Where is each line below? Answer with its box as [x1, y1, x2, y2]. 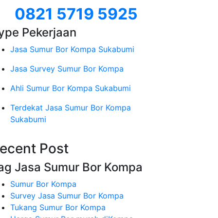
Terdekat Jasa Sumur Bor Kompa [10, 103, 131, 112]
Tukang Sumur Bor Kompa [10, 202, 106, 212]
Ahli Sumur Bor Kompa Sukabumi [10, 83, 131, 93]
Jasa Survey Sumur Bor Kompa [10, 64, 124, 73]
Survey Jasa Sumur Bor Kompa [10, 191, 124, 200]
